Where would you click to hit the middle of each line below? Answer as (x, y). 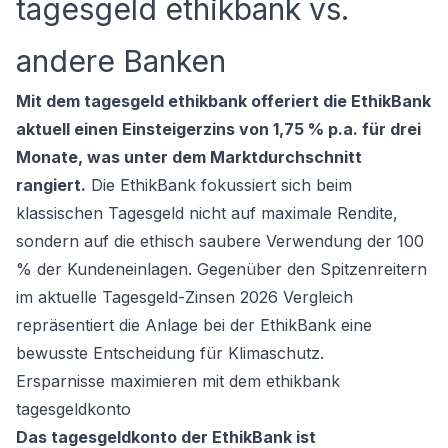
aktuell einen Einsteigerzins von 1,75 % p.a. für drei (218, 129)
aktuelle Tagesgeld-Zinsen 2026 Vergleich (195, 297)
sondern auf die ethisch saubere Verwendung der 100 (220, 241)
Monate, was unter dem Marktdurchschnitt (189, 157)
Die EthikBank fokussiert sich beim (219, 185)
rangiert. (51, 185)
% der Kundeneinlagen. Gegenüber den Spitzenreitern (221, 269)
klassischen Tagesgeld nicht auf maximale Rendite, (207, 213)
